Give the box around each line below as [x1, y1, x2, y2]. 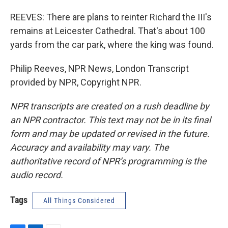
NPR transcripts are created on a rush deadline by [10, 101, 209, 111]
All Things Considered [43, 196, 115, 205]
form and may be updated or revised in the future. [10, 128, 210, 139]
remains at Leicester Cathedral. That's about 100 [10, 25, 205, 36]
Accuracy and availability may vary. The [10, 142, 169, 153]
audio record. [10, 169, 63, 180]
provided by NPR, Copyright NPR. [10, 77, 141, 88]
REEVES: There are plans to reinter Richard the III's [10, 12, 212, 22]
